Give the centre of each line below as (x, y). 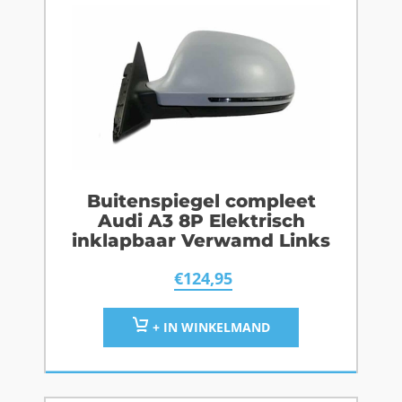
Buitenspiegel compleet (201, 201)
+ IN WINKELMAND (209, 328)
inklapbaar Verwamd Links (201, 241)
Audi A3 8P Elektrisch (201, 221)
